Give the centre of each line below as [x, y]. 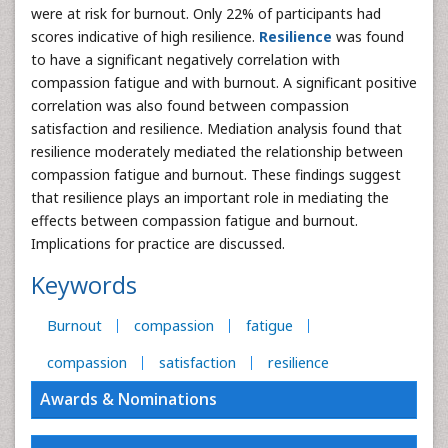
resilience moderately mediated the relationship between [217, 151]
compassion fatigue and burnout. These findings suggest [216, 174]
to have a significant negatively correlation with [185, 59]
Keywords [84, 285]
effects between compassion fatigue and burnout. [194, 220]
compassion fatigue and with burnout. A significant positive [224, 82]
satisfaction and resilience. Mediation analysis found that [216, 128]
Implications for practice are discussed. [158, 243]
